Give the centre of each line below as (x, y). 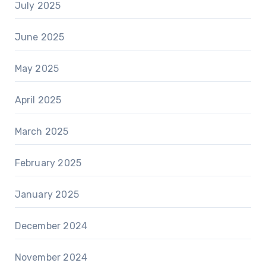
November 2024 (51, 257)
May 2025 (37, 68)
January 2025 (47, 194)
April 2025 (38, 100)
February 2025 (48, 163)
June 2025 (39, 37)
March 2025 (42, 131)
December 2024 (51, 226)
